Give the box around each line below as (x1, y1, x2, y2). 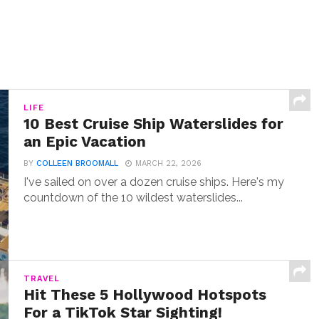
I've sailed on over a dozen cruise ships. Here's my (23, 175, 285, 189)
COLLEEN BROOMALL (36, 159, 119, 168)
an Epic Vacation (23, 133, 147, 150)
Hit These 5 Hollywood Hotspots (23, 286, 267, 303)
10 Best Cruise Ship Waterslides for (23, 115, 284, 132)
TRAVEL (23, 274, 60, 283)
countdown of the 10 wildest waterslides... (23, 191, 244, 204)
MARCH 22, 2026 (135, 159, 202, 168)
